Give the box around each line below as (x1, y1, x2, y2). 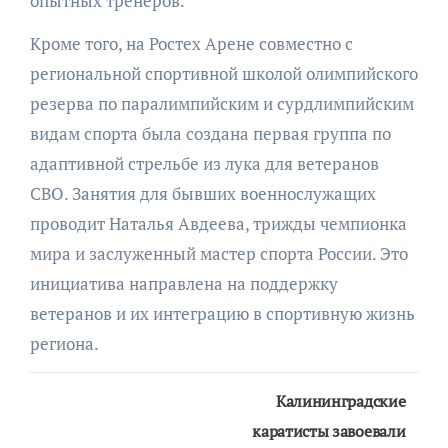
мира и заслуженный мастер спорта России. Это (29, 241, 408, 265)
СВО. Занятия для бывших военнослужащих (29, 181, 376, 205)
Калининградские (276, 389, 406, 412)
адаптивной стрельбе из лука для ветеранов (29, 151, 379, 175)
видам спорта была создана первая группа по (29, 121, 391, 145)
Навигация (28, 369, 203, 412)
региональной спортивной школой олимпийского (29, 61, 418, 85)
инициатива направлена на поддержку (29, 271, 338, 295)
